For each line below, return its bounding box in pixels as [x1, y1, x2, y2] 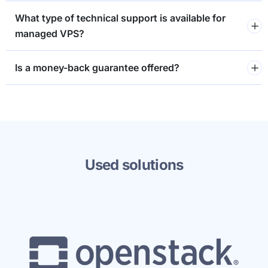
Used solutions [84, 156, 184, 174]
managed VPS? [15, 28, 84, 40]
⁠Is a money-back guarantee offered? [15, 62, 179, 74]
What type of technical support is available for [15, 12, 226, 25]
